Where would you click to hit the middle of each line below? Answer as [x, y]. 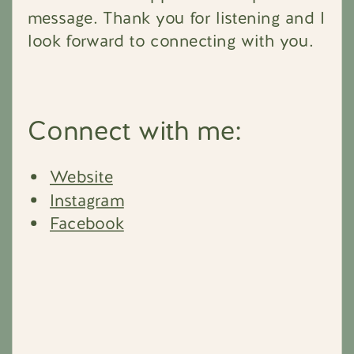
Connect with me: [135, 130]
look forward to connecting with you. [173, 41]
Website [81, 177]
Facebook [87, 223]
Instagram [87, 200]
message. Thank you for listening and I [176, 18]
